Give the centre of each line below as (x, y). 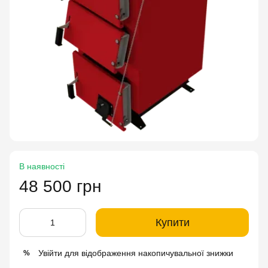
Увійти (50, 253)
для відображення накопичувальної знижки (148, 253)
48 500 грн (60, 186)
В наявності (42, 166)
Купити (172, 223)
